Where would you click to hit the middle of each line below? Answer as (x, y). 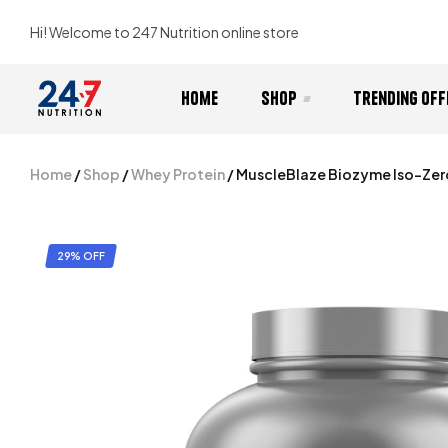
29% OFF (81, 256)
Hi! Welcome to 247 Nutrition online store (164, 31)
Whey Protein (178, 174)
